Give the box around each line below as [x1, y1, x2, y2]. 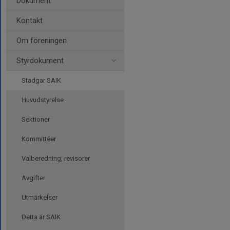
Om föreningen [16, 36, 67, 45]
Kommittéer [22, 135, 56, 143]
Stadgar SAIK [22, 76, 61, 84]
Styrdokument [16, 56, 64, 65]
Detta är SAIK [22, 213, 61, 221]
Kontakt [16, 16, 43, 25]
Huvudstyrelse [22, 96, 64, 104]
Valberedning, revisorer [22, 155, 90, 162]
